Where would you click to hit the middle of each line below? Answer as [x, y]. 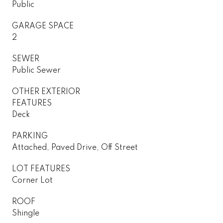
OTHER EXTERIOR [46, 92]
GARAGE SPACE [43, 26]
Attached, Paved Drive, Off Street [75, 148]
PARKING [30, 136]
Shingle [26, 213]
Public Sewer [36, 70]
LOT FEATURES [41, 169]
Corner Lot [32, 180]
